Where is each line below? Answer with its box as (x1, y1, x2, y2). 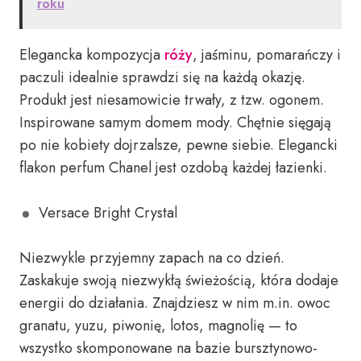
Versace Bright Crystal (39, 202, 177, 223)
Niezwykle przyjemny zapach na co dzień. (19, 247, 284, 268)
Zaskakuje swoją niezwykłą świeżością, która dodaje (19, 270, 338, 291)
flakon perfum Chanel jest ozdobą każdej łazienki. (19, 157, 327, 178)
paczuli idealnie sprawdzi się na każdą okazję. (19, 67, 305, 88)
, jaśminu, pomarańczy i (193, 44, 341, 65)
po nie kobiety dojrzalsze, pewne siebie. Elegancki (19, 135, 338, 156)
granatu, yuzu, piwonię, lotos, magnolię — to (19, 315, 297, 336)
